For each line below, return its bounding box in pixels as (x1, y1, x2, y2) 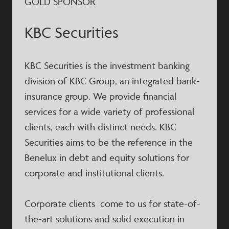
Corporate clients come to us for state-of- (25, 197, 200, 210)
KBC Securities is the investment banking (25, 59, 190, 72)
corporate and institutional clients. (25, 167, 164, 179)
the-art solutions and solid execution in (25, 213, 185, 225)
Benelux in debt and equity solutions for (25, 151, 189, 164)
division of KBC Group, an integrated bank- (25, 75, 200, 87)
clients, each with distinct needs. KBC (25, 121, 176, 133)
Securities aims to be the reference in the (25, 136, 193, 148)
